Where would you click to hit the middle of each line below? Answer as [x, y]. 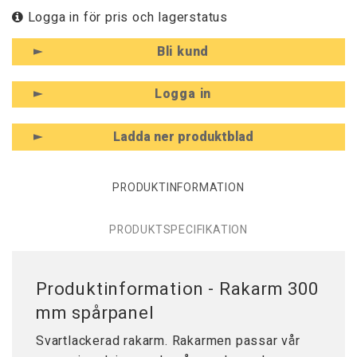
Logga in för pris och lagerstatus [126, 18]
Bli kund [183, 51]
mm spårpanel [95, 314]
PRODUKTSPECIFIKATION [178, 229]
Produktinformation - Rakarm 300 [177, 290]
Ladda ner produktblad [183, 137]
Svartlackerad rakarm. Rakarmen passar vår [168, 341]
